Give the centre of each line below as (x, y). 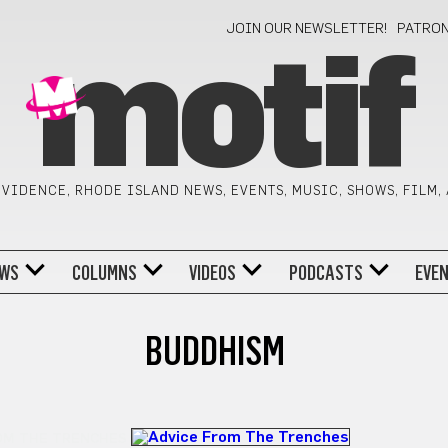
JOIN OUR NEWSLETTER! (307, 29)
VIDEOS (213, 272)
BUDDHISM (215, 350)
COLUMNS (104, 272)
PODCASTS (325, 272)
